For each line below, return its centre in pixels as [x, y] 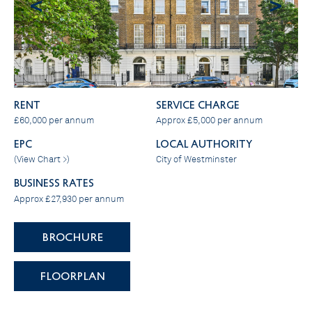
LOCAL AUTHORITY [204, 143]
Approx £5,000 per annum [209, 120]
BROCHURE [72, 236]
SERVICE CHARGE [198, 104]
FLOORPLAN [72, 276]
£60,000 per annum [54, 120]
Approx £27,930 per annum [69, 199]
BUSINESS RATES [54, 183]
